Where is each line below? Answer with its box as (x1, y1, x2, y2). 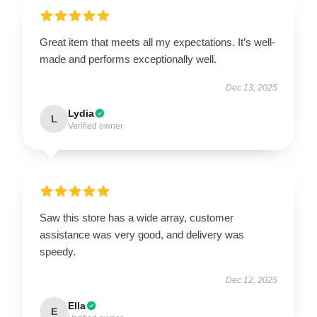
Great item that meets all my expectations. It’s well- (40, 35, 275, 48)
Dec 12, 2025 (226, 275, 277, 285)
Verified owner (68, 120, 123, 131)
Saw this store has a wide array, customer (40, 211, 234, 224)
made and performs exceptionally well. (40, 52, 217, 65)
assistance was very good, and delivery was (40, 228, 244, 241)
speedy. (40, 245, 76, 258)
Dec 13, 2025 (226, 82, 277, 93)
